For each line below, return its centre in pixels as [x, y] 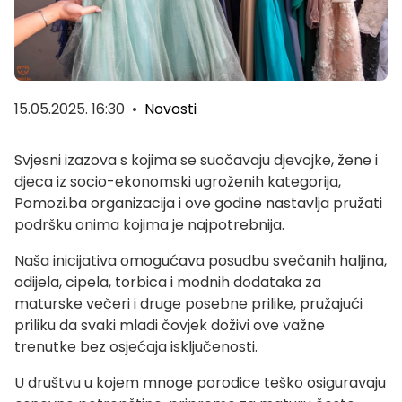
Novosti [170, 109]
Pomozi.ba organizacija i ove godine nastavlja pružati [198, 204]
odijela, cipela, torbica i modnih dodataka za [168, 283]
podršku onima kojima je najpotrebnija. [149, 225]
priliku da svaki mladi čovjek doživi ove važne [170, 326]
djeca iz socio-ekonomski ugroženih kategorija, [178, 182]
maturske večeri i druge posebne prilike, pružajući [188, 304]
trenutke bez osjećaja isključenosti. [136, 347]
